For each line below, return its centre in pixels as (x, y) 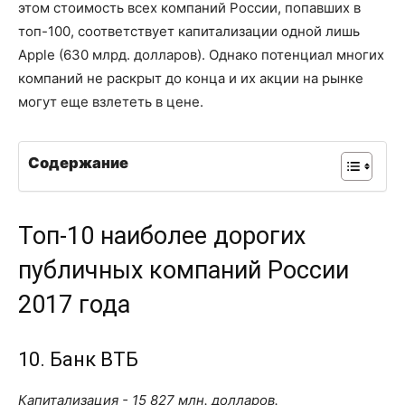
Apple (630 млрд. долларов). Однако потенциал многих (201, 54)
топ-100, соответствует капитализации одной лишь (189, 31)
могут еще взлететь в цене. (111, 101)
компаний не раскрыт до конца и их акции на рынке (191, 78)
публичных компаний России (184, 270)
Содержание (78, 163)
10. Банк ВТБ (78, 359)
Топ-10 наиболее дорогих (162, 235)
